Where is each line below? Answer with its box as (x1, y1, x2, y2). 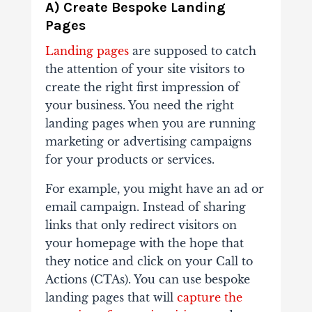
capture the (176, 290, 242, 305)
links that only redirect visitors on (45, 218, 237, 233)
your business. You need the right (45, 98, 234, 113)
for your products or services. (45, 153, 214, 167)
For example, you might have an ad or (45, 182, 264, 196)
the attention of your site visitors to (45, 62, 244, 77)
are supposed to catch (128, 44, 256, 58)
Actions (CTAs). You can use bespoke (45, 272, 250, 287)
